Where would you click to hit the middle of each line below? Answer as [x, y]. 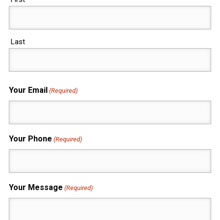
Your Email [28, 90]
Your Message [36, 187]
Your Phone [30, 138]
